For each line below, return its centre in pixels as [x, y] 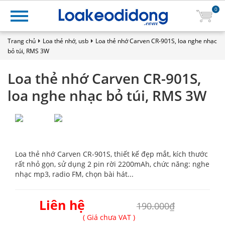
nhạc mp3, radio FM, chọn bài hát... [74, 174]
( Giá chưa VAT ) [109, 217]
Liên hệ [62, 205]
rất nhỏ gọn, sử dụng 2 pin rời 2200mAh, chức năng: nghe [112, 164]
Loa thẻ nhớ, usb [66, 41]
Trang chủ [22, 41]
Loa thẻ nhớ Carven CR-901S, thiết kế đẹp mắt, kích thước [111, 154]
